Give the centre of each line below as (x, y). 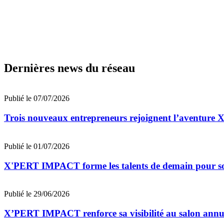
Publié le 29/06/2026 (37, 194)
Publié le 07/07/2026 (37, 98)
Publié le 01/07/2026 (37, 146)
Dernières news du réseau (69, 68)
